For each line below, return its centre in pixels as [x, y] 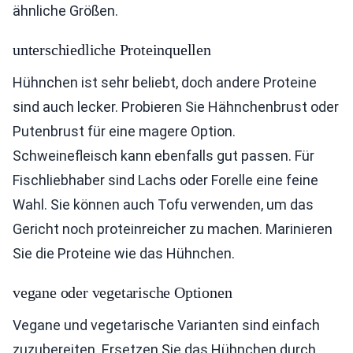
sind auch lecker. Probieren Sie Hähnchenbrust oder [176, 107]
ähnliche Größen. [65, 11]
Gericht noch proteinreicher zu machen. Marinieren [173, 229]
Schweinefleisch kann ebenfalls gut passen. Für [163, 156]
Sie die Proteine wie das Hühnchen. [124, 254]
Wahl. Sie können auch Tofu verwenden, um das [163, 205]
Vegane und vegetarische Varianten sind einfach [166, 325]
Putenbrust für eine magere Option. [124, 132]
